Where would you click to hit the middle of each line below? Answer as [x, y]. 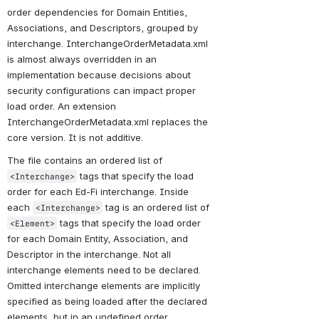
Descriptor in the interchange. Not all [89, 254]
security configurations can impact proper [101, 90]
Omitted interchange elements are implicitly [104, 285]
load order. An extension [62, 106]
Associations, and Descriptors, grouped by [103, 27]
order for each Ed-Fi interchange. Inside [98, 191]
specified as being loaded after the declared [107, 301]
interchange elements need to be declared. [104, 270]
